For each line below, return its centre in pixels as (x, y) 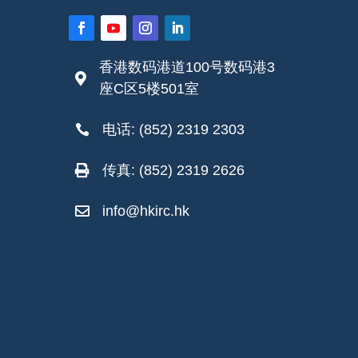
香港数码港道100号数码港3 (187, 67)
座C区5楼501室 (149, 88)
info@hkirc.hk (146, 211)
